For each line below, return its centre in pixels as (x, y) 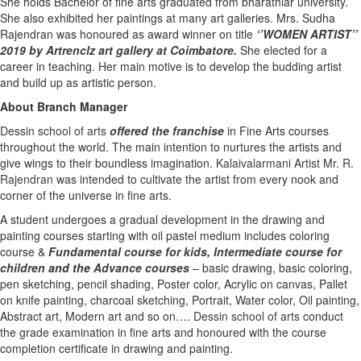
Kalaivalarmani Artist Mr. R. (285, 163)
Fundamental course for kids (128, 251)
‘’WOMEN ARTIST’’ (307, 34)
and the (71, 268)
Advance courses (141, 268)
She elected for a (282, 50)
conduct (322, 316)
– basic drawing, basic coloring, (271, 268)
